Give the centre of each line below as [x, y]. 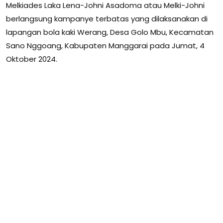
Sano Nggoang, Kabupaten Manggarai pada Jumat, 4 [105, 45]
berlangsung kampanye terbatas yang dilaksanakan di [107, 18]
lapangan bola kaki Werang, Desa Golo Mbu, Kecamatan [110, 32]
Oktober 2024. [32, 59]
